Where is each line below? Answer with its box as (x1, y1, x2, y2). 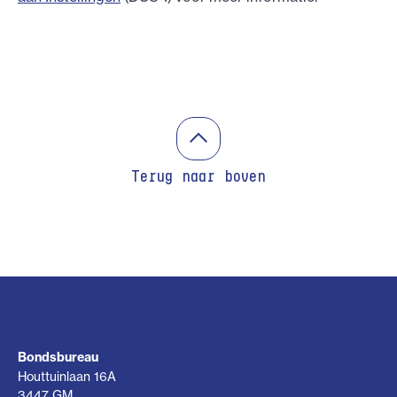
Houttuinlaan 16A (18, 369, 116, 384)
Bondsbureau (18, 349, 98, 365)
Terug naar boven (131, 170, 266, 184)
